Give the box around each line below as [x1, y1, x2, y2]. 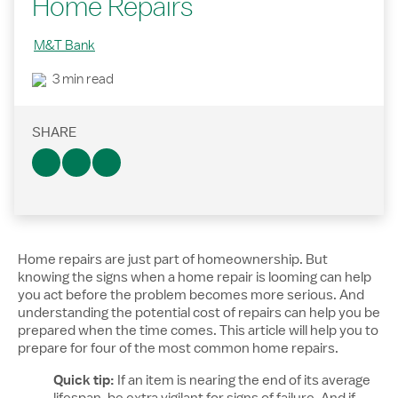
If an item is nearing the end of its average [117, 373, 370, 387]
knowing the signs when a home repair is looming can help [18, 270, 371, 284]
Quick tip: [53, 371, 117, 389]
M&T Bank [34, 38, 95, 52]
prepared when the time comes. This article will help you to [18, 323, 378, 338]
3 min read [50, 72, 114, 86]
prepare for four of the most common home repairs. [18, 341, 338, 355]
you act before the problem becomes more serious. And [18, 288, 364, 302]
